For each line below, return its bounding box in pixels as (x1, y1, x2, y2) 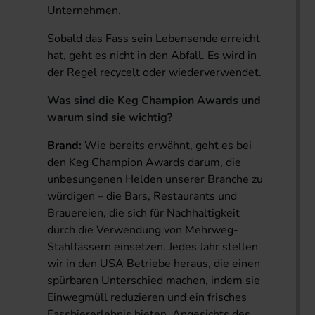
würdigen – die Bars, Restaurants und (47, 188, 238, 204)
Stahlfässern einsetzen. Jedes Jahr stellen (47, 238, 259, 255)
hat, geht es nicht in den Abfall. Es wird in (47, 47, 257, 63)
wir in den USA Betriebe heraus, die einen (47, 255, 261, 271)
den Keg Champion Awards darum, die (47, 154, 242, 170)
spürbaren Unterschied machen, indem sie (47, 272, 261, 288)
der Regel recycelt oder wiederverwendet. (47, 64, 262, 80)
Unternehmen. (47, 2, 122, 18)
